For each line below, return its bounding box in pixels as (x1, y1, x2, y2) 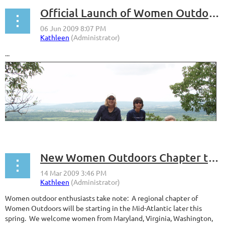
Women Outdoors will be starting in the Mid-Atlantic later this (5, 203, 202, 213)
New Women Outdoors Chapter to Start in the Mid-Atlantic (208, 151, 219, 165)
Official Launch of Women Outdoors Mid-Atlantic (208, 6, 219, 20)
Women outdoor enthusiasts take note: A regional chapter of (5, 193, 198, 203)
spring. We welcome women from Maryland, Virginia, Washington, (5, 213, 213, 223)
